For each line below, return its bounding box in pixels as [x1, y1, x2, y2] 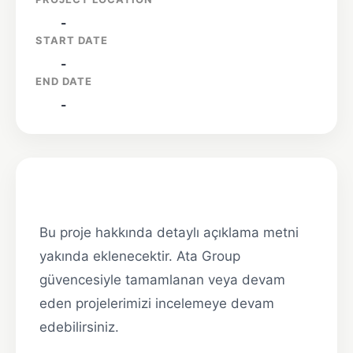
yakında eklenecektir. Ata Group [39, 248, 240, 265]
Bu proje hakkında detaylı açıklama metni [39, 225, 299, 241]
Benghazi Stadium [39, 181, 186, 205]
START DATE [35, 34, 108, 47]
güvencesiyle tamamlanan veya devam [39, 272, 285, 288]
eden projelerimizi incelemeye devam [39, 295, 274, 312]
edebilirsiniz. [39, 319, 119, 336]
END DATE [35, 75, 92, 88]
